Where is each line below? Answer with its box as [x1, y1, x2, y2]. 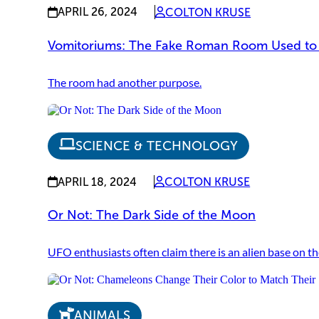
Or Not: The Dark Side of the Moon [48, 207, 256, 224]
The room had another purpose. [48, 75, 202, 89]
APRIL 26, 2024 [58, 5, 138, 19]
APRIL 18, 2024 [58, 174, 137, 189]
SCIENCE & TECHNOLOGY [75, 137, 239, 154]
